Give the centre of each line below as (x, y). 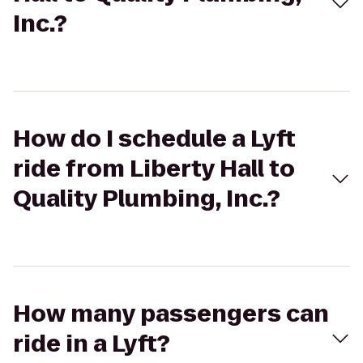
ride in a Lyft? (92, 344)
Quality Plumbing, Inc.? (147, 199)
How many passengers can (171, 314)
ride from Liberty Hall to (154, 169)
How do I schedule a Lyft (154, 139)
